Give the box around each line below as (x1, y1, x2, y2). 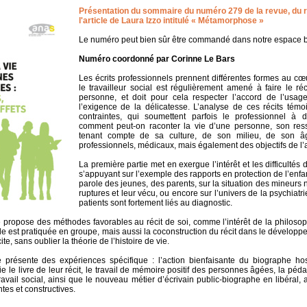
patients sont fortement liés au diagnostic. (78, 198, 232, 208)
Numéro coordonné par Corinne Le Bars (78, 54, 235, 64)
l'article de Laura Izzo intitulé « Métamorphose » (78, 16, 264, 26)
